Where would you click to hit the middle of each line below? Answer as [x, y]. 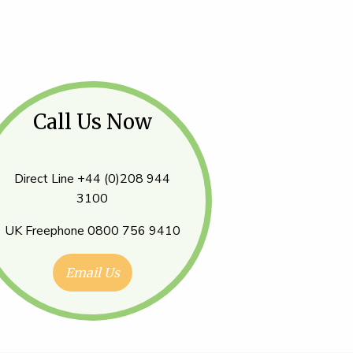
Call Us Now [92, 122]
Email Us [92, 273]
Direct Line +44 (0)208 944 [93, 179]
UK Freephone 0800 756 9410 [92, 231]
